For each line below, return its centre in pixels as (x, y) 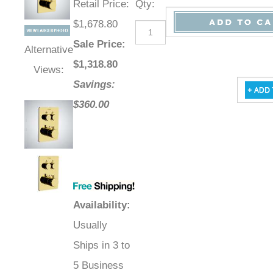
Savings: (94, 85)
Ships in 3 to (101, 246)
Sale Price (97, 44)
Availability (100, 205)
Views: (49, 70)
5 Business (98, 266)
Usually (90, 225)
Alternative (49, 50)
